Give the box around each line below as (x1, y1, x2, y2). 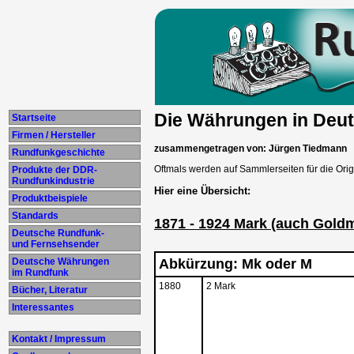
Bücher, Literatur (9, 284, 88, 296)
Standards (9, 210, 58, 221)
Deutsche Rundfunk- (9, 228, 104, 239)
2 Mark (206, 281, 235, 292)
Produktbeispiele (9, 193, 88, 204)
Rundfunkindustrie (9, 175, 95, 186)
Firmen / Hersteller (9, 130, 96, 141)
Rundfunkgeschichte (9, 147, 105, 158)
